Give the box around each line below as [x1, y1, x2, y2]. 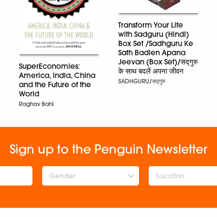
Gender [49, 171, 75, 181]
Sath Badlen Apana [118, 47, 186, 57]
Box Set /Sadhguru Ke [118, 38, 193, 48]
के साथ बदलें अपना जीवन [118, 66, 184, 76]
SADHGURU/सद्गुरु [118, 77, 165, 85]
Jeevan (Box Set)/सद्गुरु [118, 57, 198, 66]
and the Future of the [19, 80, 91, 90]
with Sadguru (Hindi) [118, 29, 189, 39]
